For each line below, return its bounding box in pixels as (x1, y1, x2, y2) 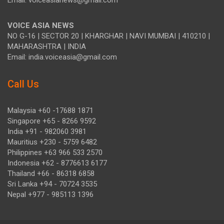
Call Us (7, 78, 39, 90)
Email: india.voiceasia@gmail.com (7, 52, 117, 62)
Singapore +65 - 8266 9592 (7, 116, 96, 126)
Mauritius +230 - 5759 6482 (7, 137, 97, 147)
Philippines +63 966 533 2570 (7, 148, 102, 157)
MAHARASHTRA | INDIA (7, 42, 88, 51)
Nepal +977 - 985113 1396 (7, 190, 93, 199)
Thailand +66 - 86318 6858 (7, 169, 94, 178)
